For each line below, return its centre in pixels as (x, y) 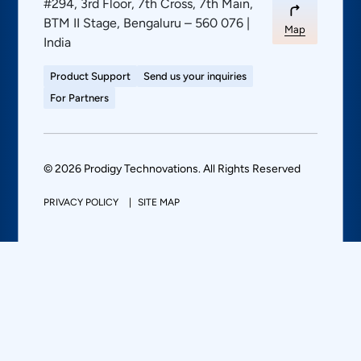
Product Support (91, 77)
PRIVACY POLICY (83, 203)
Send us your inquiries (195, 77)
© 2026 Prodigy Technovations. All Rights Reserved (172, 169)
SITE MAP (159, 203)
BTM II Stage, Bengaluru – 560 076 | (147, 23)
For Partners (80, 98)
